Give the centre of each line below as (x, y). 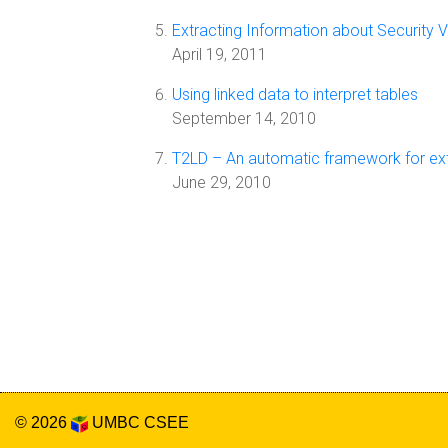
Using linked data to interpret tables (295, 94)
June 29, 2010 (221, 182)
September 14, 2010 (244, 118)
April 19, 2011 (219, 54)
